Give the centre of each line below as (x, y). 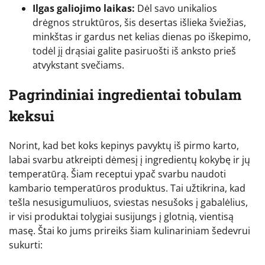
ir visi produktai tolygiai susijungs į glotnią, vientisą (121, 216)
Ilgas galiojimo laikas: (84, 8)
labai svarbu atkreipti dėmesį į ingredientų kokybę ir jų (130, 159)
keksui (32, 116)
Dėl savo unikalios (176, 8)
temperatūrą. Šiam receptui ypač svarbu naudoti (117, 174)
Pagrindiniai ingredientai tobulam (125, 94)
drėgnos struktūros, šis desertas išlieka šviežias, (139, 22)
